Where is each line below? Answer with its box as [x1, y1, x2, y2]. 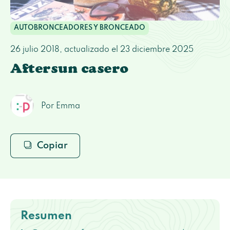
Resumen [21, 210, 72, 222]
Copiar [37, 141, 68, 150]
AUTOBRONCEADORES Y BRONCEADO [14, 24, 146, 31]
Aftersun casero [10, 64, 128, 78]
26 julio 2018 [10, 46, 60, 54]
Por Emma [41, 102, 80, 110]
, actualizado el [60, 46, 120, 54]
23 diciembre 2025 [120, 46, 194, 54]
